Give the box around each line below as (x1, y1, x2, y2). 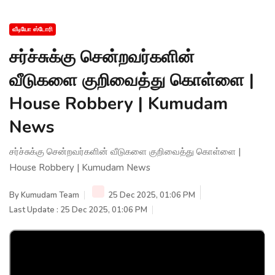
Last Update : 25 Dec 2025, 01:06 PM (9, 204, 147, 215)
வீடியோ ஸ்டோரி (12, 25, 53, 34)
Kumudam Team (21, 189, 79, 201)
